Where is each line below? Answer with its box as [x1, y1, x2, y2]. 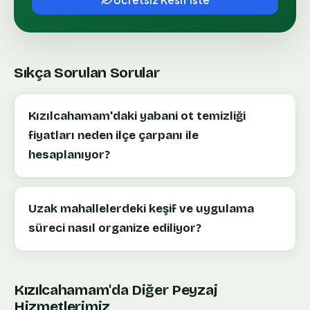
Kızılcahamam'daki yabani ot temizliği [28, 108, 246, 123]
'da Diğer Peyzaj [109, 280, 218, 299]
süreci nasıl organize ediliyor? [28, 220, 201, 235]
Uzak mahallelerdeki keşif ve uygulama [28, 201, 254, 216]
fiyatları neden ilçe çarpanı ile [28, 127, 199, 143]
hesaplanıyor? [28, 147, 110, 162]
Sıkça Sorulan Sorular [14, 64, 160, 82]
